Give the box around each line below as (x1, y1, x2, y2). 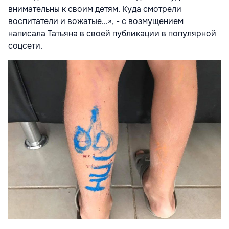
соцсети (8, 40, 40, 51)
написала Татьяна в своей (8, 28, 110, 39)
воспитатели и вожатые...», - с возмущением (8, 15, 184, 27)
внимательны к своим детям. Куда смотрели (8, 3, 181, 14)
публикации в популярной (110, 28, 216, 39)
